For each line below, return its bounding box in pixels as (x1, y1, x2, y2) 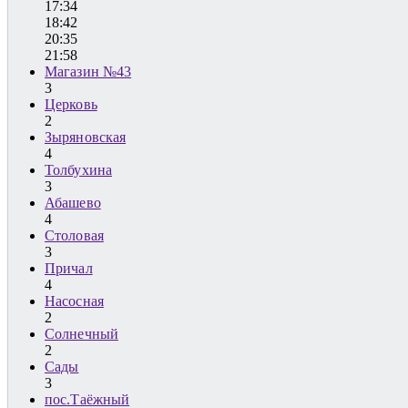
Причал (45, 260, 93, 277)
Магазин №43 (45, 64, 132, 80)
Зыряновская (45, 129, 127, 146)
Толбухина (45, 162, 112, 178)
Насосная (45, 293, 104, 310)
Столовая (45, 228, 104, 244)
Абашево (45, 195, 101, 211)
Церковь (45, 97, 97, 113)
